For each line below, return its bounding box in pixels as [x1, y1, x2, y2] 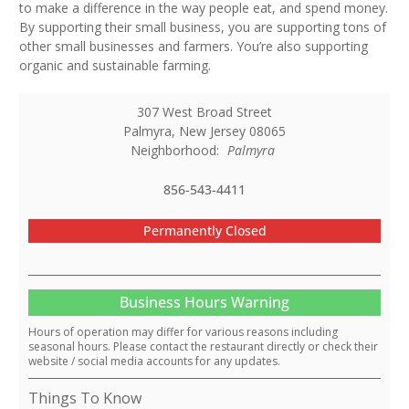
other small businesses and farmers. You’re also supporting [19, 37, 368, 56]
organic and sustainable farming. [19, 57, 211, 75]
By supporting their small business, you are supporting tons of [19, 18, 386, 37]
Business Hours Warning [120, 292, 289, 313]
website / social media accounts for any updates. [28, 353, 280, 370]
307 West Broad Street [137, 103, 273, 121]
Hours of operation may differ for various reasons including [28, 324, 338, 341]
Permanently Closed [142, 222, 267, 240]
